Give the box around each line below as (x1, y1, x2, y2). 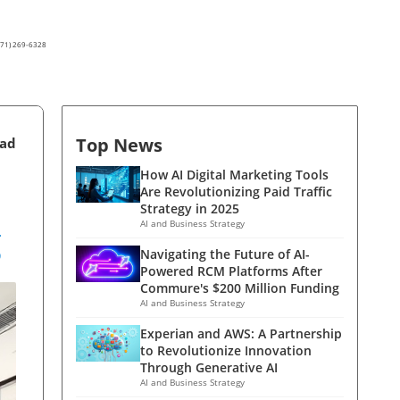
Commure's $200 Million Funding (140, 279, 339, 297)
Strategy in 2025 (140, 200, 239, 218)
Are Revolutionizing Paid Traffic (140, 183, 332, 201)
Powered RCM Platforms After (140, 262, 322, 280)
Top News (76, 133, 162, 158)
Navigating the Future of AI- (140, 246, 310, 263)
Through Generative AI (140, 359, 278, 377)
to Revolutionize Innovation (140, 342, 312, 360)
